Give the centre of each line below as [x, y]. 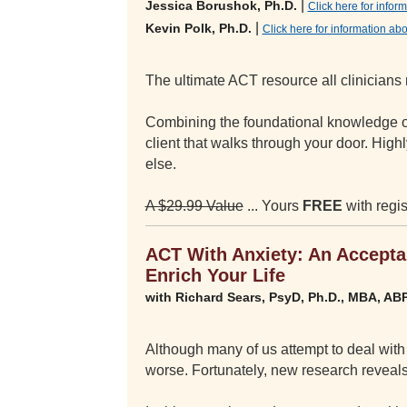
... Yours [273, 205]
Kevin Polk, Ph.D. [198, 28]
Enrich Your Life [215, 275]
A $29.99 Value [194, 205]
